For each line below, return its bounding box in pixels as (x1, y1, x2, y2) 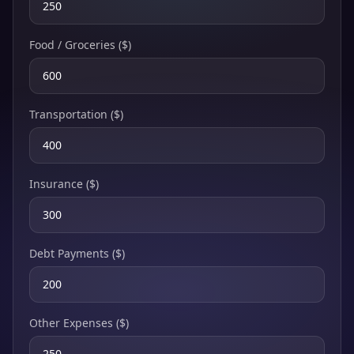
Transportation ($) (29, 107, 123, 122)
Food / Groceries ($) (29, 37, 131, 52)
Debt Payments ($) (29, 246, 125, 261)
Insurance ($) (29, 176, 99, 191)
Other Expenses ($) (29, 315, 129, 330)
